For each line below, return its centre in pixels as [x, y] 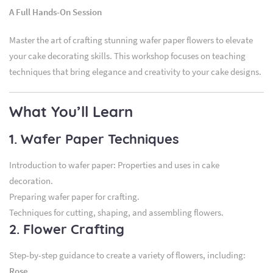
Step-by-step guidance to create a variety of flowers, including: [127, 255]
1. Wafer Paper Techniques [94, 139]
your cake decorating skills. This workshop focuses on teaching [127, 55]
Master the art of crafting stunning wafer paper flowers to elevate [131, 40]
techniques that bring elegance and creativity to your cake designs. [135, 71]
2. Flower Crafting [67, 229]
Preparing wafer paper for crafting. [74, 196]
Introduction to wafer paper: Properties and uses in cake [114, 165]
